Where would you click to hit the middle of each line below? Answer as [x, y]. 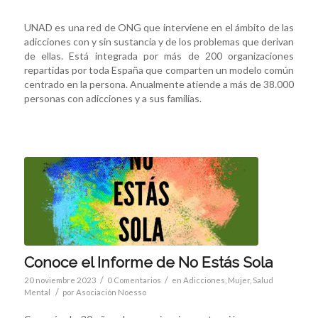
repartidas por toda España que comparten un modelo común [159, 70]
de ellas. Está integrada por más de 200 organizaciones [159, 55]
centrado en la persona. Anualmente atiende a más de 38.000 [159, 84]
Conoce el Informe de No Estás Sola [148, 263]
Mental [37, 292]
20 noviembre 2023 [60, 280]
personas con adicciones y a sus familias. [113, 98]
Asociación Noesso [111, 292]
